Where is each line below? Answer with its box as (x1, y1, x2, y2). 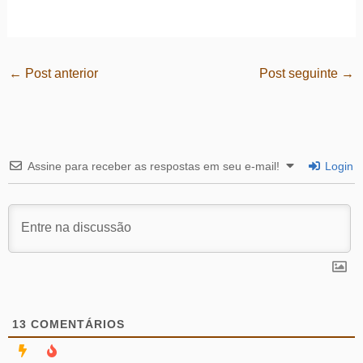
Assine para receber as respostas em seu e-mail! (27, 160, 280, 173)
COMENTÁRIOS (26, 318, 125, 331)
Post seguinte (259, 65, 342, 80)
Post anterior (21, 65, 98, 80)
